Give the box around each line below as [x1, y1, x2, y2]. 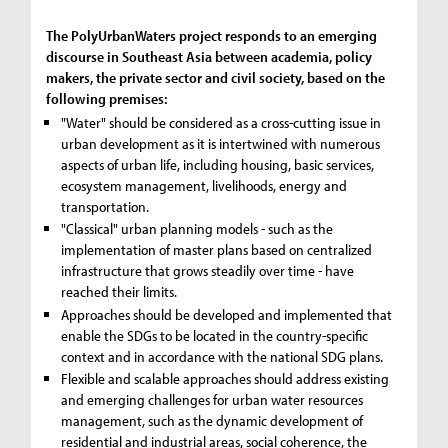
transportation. [61, 196, 150, 216]
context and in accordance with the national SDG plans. [61, 346, 384, 366]
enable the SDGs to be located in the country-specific [61, 325, 369, 345]
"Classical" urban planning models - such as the [61, 219, 334, 238]
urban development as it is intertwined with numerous [61, 133, 381, 153]
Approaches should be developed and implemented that [61, 304, 393, 324]
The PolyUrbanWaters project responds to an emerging [46, 25, 378, 45]
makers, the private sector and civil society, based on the [46, 67, 386, 87]
